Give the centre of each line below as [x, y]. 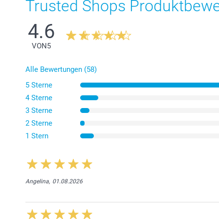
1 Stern [37, 136]
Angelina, [38, 181]
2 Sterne [39, 123]
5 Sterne [39, 85]
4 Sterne [39, 98]
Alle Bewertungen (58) [61, 69]
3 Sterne [39, 110]
